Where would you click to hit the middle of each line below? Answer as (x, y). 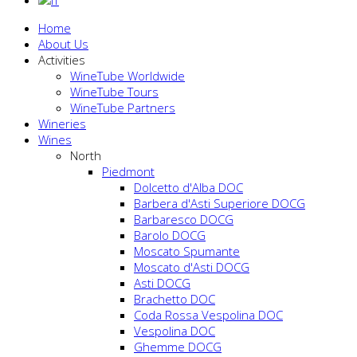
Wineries (62, 123)
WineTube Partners (123, 107)
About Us (63, 43)
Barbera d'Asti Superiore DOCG (220, 203)
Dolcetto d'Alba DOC (188, 187)
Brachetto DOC (175, 298)
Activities (62, 59)
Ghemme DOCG (178, 346)
